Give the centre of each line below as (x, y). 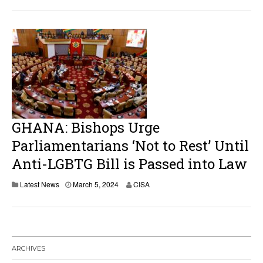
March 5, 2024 (96, 184)
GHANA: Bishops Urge (86, 127)
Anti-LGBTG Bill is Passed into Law (129, 164)
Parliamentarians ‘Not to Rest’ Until (130, 146)
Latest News (40, 184)
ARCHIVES (28, 248)
